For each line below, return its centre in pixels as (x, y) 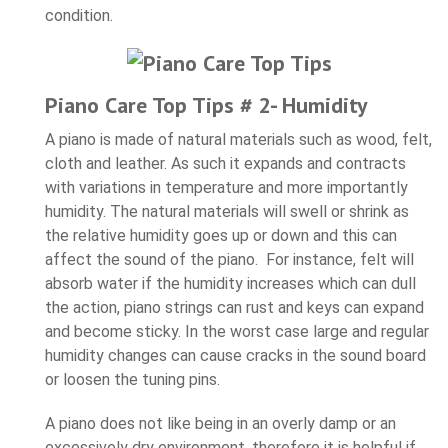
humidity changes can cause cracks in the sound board (235, 355)
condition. (79, 15)
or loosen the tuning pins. (132, 379)
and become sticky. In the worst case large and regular (237, 331)
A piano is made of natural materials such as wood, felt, (238, 139)
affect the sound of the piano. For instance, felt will (229, 259)
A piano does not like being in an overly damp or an (220, 423)
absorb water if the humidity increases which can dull (230, 283)
